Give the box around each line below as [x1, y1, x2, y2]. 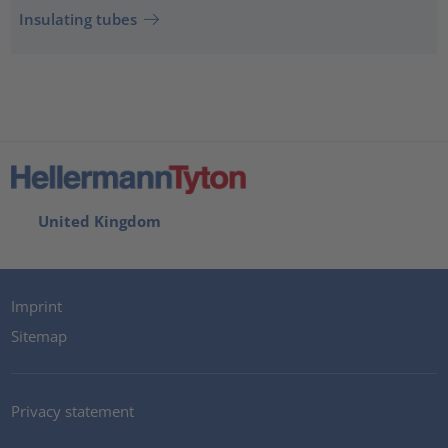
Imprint [11, 296, 63, 317]
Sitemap [11, 325, 68, 346]
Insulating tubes [18, 9, 137, 30]
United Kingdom [30, 210, 161, 231]
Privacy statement [11, 401, 135, 422]
